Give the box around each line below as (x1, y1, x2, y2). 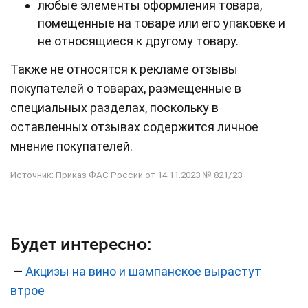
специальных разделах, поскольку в (10, 100, 219, 115)
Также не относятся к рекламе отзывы (10, 61, 238, 76)
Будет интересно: (10, 234, 151, 254)
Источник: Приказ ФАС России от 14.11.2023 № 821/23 (10, 169, 242, 180)
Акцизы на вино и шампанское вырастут (25, 264, 261, 279)
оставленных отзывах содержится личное (10, 119, 258, 134)
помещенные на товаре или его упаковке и (38, 15, 285, 30)
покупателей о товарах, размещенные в (10, 80, 241, 96)
